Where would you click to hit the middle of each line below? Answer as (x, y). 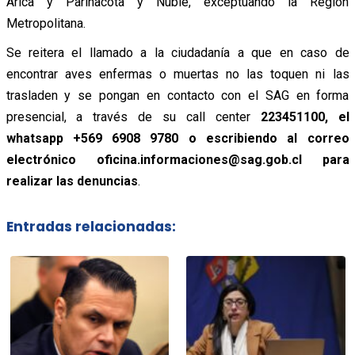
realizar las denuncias (72, 181)
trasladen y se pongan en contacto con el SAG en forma (177, 95)
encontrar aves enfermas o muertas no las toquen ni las (177, 74)
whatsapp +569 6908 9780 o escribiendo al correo (177, 138)
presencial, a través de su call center (133, 116)
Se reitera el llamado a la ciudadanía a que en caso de (177, 52)
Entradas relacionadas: (91, 227)
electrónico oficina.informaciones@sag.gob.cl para (177, 159)
